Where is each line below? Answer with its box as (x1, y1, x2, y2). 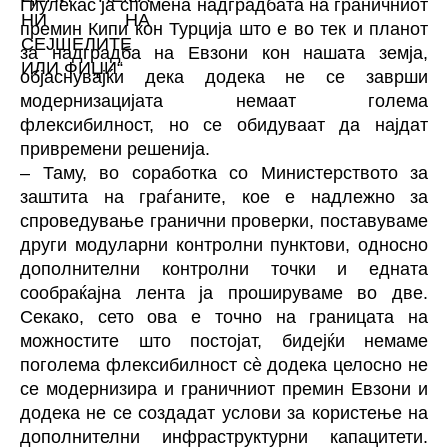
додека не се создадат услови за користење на (20, 402, 428, 423)
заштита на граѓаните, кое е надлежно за (20, 186, 428, 207)
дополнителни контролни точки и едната (20, 258, 428, 279)
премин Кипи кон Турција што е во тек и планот (20, 18, 428, 39)
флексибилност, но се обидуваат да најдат (20, 114, 428, 135)
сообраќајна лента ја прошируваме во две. (20, 282, 428, 303)
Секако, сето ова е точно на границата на (20, 306, 428, 327)
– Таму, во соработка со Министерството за (20, 162, 428, 183)
